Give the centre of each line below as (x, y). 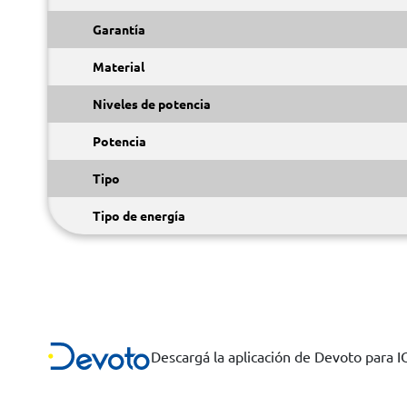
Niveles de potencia (152, 104)
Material (119, 66)
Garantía (119, 29)
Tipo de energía (139, 215)
